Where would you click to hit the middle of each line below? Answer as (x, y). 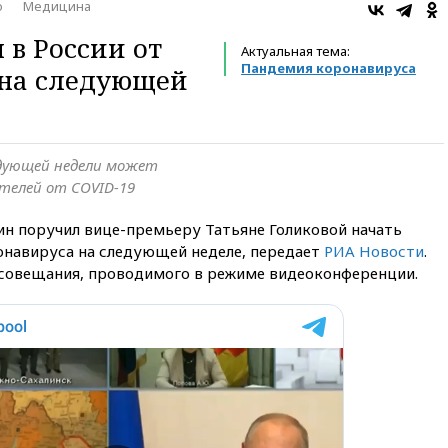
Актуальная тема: (295, 50)
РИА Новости (374, 250)
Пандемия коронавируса (328, 67)
